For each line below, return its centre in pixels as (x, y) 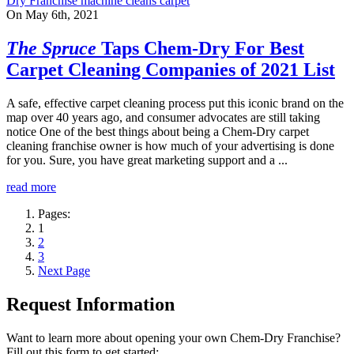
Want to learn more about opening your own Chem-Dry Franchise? (173, 337)
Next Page (64, 270)
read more (31, 186)
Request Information (90, 304)
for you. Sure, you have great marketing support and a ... (147, 160)
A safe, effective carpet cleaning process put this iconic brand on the (175, 103)
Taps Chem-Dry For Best (200, 49)
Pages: (54, 213)
